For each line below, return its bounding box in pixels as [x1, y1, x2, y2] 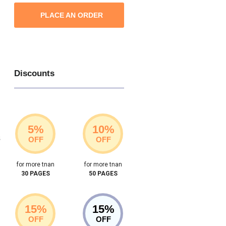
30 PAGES [21, 169, 50, 177]
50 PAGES [88, 169, 118, 177]
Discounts [14, 68, 55, 78]
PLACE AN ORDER [40, 11, 103, 19]
